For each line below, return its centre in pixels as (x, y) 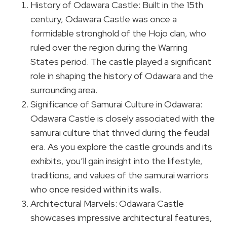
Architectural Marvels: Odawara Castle (107, 204)
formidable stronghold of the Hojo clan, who (118, 33)
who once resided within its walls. (96, 190)
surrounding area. (64, 90)
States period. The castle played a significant (121, 62)
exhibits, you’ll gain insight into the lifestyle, (117, 161)
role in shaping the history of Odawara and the (122, 76)
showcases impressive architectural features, (121, 218)
